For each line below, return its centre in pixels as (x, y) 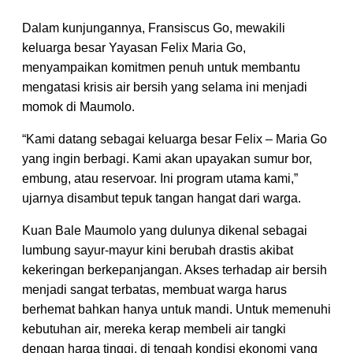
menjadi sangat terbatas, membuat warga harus (154, 290)
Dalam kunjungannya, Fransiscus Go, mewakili (154, 28)
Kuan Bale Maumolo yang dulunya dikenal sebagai (165, 231)
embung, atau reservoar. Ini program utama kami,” (160, 179)
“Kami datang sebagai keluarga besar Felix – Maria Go (175, 139)
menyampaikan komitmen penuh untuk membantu (161, 68)
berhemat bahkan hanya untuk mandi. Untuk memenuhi (176, 310)
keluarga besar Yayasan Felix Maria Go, (134, 48)
